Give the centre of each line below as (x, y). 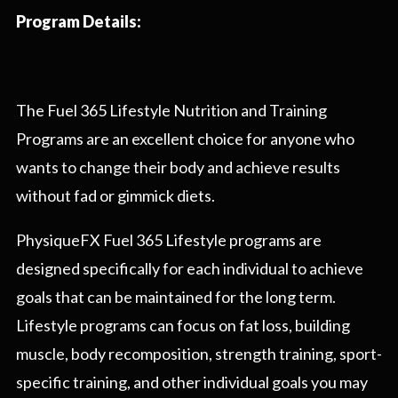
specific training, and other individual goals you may (192, 382)
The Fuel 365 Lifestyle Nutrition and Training (171, 111)
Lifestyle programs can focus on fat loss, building (183, 326)
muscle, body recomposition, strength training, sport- (199, 354)
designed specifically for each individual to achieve (190, 269)
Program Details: (79, 22)
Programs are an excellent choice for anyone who (185, 139)
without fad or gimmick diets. (115, 196)
